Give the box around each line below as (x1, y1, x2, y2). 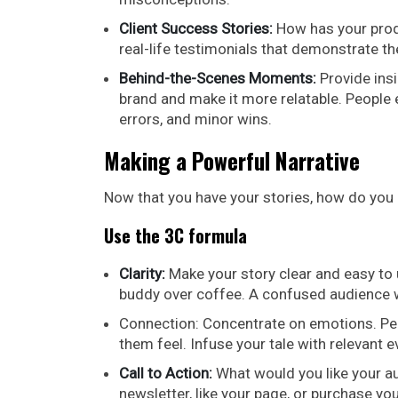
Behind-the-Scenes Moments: (119, 68, 316, 87)
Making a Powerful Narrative (104, 143, 360, 177)
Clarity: (119, 264, 165, 283)
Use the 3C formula (104, 221, 247, 249)
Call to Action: (119, 363, 212, 382)
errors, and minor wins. (119, 109, 272, 128)
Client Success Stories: (119, 19, 273, 37)
